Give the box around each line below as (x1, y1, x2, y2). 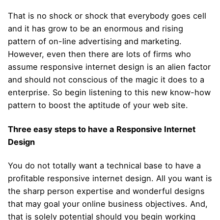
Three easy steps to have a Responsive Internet (8, 124, 195, 134)
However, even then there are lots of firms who (8, 49, 191, 59)
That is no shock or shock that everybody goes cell (8, 11, 206, 21)
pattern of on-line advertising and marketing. (8, 36, 182, 47)
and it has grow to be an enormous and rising (8, 24, 183, 34)
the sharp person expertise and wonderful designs (8, 186, 205, 196)
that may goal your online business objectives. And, (8, 198, 208, 209)
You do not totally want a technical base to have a (8, 160, 201, 170)
